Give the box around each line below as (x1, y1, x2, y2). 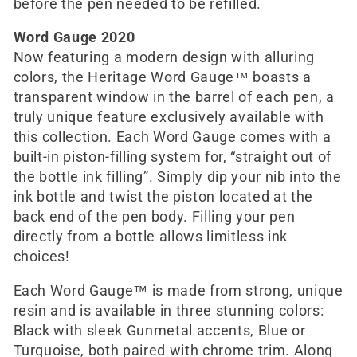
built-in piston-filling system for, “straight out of (13, 149, 331, 166)
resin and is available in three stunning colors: (13, 303, 324, 320)
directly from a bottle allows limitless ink (13, 229, 288, 245)
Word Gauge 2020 (13, 29, 135, 46)
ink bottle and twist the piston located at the (13, 189, 313, 206)
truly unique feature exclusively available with (13, 109, 324, 126)
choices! (13, 249, 70, 265)
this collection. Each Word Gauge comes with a (13, 129, 331, 146)
